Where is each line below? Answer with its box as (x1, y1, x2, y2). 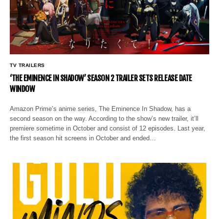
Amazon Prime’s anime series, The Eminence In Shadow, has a (10, 105, 191, 112)
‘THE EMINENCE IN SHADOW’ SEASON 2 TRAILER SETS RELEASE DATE (10, 73, 192, 83)
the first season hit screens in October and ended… (10, 134, 156, 142)
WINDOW (10, 84, 35, 94)
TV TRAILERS (10, 62, 45, 68)
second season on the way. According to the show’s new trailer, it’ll (10, 114, 199, 122)
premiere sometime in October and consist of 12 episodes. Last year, (10, 124, 206, 132)
